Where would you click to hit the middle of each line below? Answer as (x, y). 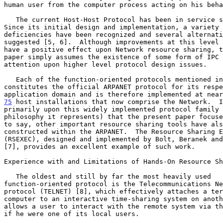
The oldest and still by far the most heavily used (10, 176)
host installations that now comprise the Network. (115, 102)
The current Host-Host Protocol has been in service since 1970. (10, 19)
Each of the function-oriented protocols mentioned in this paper (10, 79)
